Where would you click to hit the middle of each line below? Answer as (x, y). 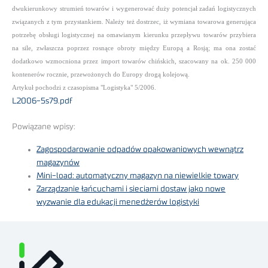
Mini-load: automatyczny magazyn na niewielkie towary (138, 176)
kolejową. (176, 75)
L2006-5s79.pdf (42, 101)
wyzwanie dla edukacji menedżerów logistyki (118, 202)
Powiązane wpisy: (44, 127)
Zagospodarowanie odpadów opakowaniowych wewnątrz (140, 150)
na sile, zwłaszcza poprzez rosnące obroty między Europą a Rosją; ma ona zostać (134, 48)
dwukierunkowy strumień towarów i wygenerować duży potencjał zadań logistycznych (134, 9)
